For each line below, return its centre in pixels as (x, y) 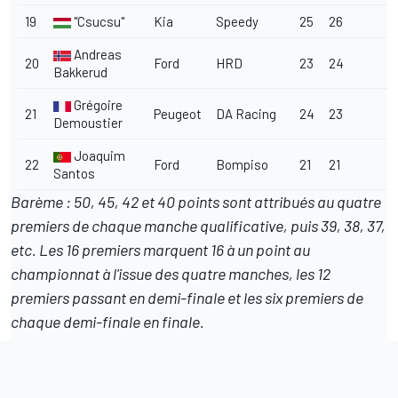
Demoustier (88, 123)
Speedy (237, 22)
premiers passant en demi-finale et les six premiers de (187, 298)
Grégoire (97, 105)
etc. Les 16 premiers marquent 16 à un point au (160, 250)
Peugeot (178, 114)
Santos (74, 174)
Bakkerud (80, 72)
